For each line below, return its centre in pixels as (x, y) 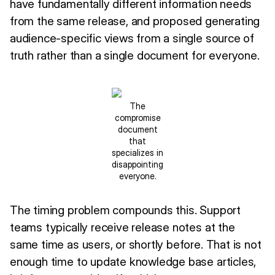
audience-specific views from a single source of (132, 38)
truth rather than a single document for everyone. (135, 55)
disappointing (137, 164)
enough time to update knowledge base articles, (133, 261)
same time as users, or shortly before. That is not (136, 244)
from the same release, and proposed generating (135, 21)
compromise (137, 117)
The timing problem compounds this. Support (125, 210)
